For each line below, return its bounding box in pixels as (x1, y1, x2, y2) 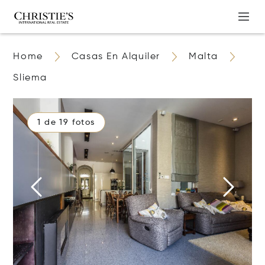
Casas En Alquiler (71, 52, 161, 62)
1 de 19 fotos (37, 118, 95, 127)
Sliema (13, 73, 48, 83)
